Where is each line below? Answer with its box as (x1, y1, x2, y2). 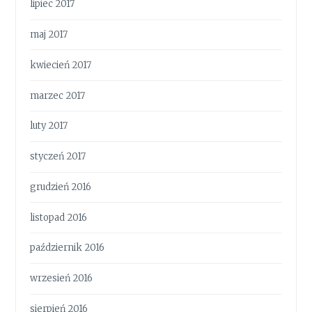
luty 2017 (30, 120, 68, 132)
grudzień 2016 (30, 180, 92, 193)
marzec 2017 (30, 89, 86, 102)
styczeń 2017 (30, 150, 86, 163)
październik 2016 (30, 242, 105, 254)
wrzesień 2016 (30, 272, 93, 285)
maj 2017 (30, 28, 68, 40)
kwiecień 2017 (30, 58, 92, 71)
